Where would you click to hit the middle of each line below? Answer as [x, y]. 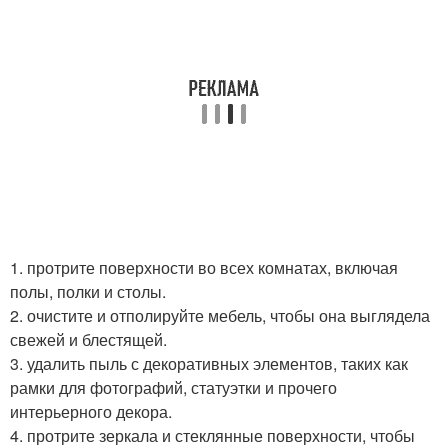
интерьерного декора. [91, 411]
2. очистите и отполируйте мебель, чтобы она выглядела [220, 315]
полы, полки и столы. [88, 291]
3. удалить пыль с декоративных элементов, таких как [209, 363]
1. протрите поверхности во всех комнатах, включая [204, 267]
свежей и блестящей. [88, 339]
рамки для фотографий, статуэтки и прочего [173, 387]
